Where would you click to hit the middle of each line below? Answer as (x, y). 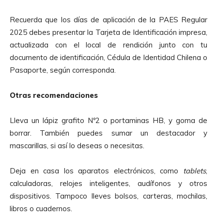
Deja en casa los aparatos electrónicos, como (96, 170)
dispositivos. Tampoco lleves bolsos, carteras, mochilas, (108, 196)
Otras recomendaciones (54, 95)
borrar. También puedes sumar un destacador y (108, 133)
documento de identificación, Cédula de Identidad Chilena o (108, 57)
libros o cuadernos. (41, 208)
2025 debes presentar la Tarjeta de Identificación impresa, (108, 32)
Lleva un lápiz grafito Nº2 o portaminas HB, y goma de (108, 120)
